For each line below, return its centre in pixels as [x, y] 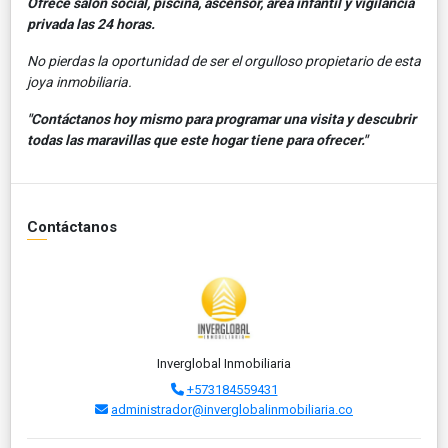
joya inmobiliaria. [79, 81]
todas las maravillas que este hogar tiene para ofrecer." [197, 139]
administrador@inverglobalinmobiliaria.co [232, 409]
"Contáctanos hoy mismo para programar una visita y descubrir [221, 118]
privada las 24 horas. [91, 23]
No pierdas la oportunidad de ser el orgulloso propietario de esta [224, 60]
